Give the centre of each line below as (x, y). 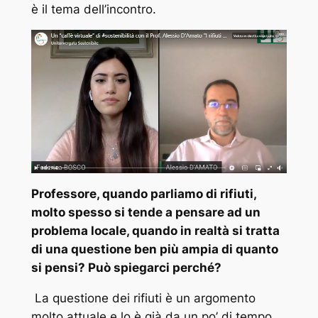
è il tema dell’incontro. (93, 9)
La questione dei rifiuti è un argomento (143, 298)
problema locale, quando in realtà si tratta (155, 231)
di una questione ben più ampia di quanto (154, 250)
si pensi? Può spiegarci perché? (126, 268)
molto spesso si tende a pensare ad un (146, 213)
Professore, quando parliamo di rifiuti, (143, 194)
